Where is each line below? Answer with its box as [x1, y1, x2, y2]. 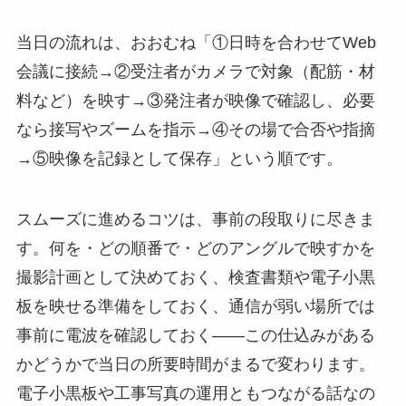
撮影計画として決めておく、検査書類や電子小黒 [15, 268, 375, 287]
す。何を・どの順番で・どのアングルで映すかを [15, 239, 375, 258]
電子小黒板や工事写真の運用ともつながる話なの [15, 384, 375, 403]
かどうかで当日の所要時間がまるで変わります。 [15, 355, 375, 374]
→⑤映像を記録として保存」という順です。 [15, 149, 343, 168]
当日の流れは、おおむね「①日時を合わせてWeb [15, 33, 376, 52]
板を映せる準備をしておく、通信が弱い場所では [15, 297, 375, 316]
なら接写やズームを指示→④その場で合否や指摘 [15, 120, 375, 139]
